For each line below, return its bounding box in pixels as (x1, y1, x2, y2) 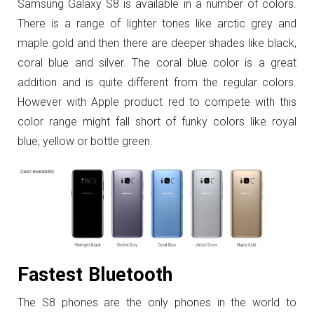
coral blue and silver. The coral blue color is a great (18, 56, 296, 69)
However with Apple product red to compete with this (18, 95, 296, 109)
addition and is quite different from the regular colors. (18, 76, 296, 89)
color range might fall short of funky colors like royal (18, 115, 296, 128)
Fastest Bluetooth (18, 261, 172, 289)
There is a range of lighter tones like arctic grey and (18, 17, 296, 30)
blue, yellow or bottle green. (18, 135, 153, 148)
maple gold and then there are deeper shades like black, (18, 36, 296, 50)
